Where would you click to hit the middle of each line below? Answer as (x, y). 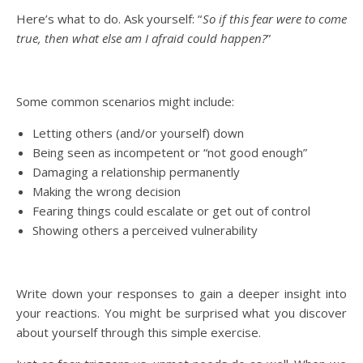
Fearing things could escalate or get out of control (171, 211)
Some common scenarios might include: (125, 101)
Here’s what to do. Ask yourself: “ (109, 19)
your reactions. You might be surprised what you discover (181, 313)
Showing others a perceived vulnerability (145, 230)
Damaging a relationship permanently (136, 172)
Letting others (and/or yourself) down (138, 133)
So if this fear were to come (274, 19)
